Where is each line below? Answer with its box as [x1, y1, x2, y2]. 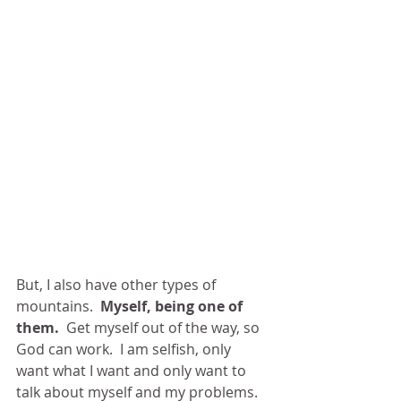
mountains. [16, 295, 100, 316]
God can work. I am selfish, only [16, 338, 235, 359]
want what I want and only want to [16, 360, 250, 380]
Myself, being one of [100, 295, 246, 316]
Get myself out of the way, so [59, 317, 263, 337]
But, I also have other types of [16, 274, 219, 294]
